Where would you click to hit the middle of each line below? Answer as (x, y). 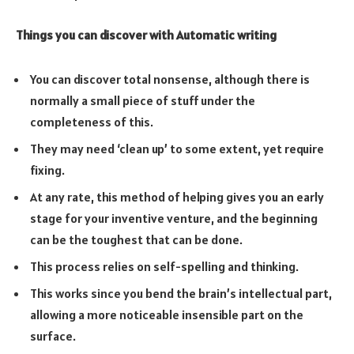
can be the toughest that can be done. (136, 239)
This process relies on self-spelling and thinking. (164, 266)
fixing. (47, 169)
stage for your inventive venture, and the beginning (174, 218)
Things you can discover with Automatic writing (146, 35)
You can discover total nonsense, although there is (170, 79)
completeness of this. (92, 121)
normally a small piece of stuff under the (143, 100)
